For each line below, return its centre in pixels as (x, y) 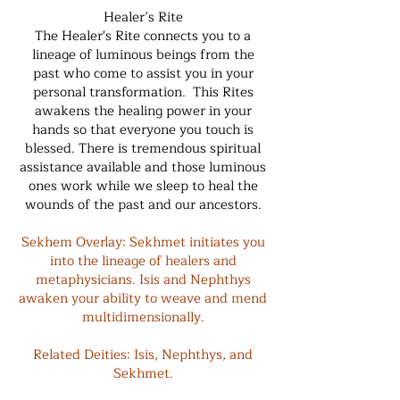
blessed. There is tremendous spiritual (143, 149)
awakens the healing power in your (143, 111)
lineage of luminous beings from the (143, 55)
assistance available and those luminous (143, 167)
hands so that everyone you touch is (143, 130)
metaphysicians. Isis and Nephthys (143, 280)
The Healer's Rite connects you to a (143, 36)
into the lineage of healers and (143, 261)
